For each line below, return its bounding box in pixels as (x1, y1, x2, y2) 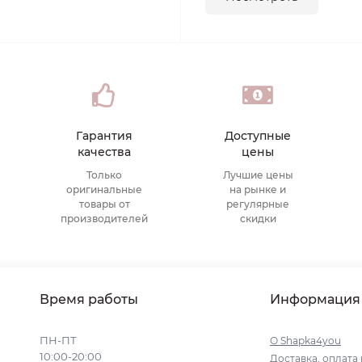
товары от (78, 198, 130, 210)
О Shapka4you (270, 335, 341, 347)
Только (86, 169, 122, 181)
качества (78, 145, 131, 159)
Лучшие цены (222, 169, 293, 181)
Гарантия (76, 128, 133, 143)
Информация (270, 292, 360, 307)
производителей (61, 213, 148, 225)
